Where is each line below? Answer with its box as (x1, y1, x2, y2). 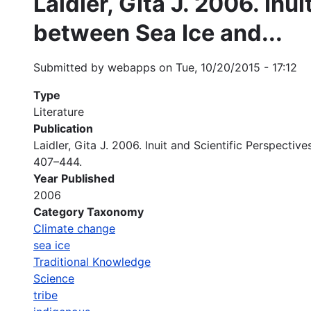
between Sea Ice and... (33, 19, 283, 47)
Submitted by (33, 60, 108, 74)
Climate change (33, 221, 115, 235)
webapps (108, 60, 155, 74)
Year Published (33, 171, 115, 185)
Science (33, 271, 74, 285)
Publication (33, 121, 93, 135)
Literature (33, 104, 84, 119)
